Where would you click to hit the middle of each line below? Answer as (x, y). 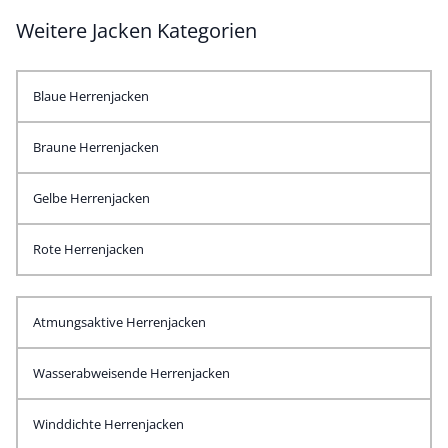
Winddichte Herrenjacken (108, 424)
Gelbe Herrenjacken (91, 198)
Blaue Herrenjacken (91, 96)
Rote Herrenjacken (88, 249)
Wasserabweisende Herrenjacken (131, 373)
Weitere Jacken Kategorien (136, 30)
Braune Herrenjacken (96, 147)
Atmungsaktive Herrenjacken (119, 322)
